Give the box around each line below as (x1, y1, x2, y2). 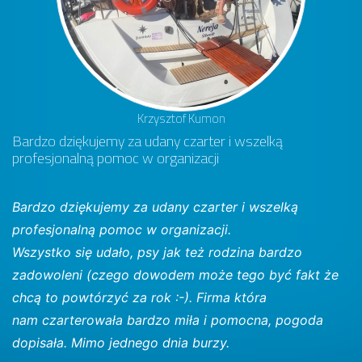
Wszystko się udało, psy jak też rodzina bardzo (12, 244, 302, 261)
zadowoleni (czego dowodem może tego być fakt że (12, 267, 339, 284)
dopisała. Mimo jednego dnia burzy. (12, 335, 229, 351)
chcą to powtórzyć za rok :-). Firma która (12, 289, 267, 306)
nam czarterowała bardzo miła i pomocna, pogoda (12, 312, 323, 329)
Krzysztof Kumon (137, 109, 225, 128)
